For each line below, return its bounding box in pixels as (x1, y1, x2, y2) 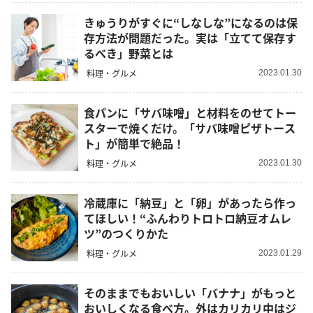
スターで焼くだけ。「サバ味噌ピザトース (84, 119, 296, 136)
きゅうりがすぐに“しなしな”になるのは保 (84, 13, 298, 31)
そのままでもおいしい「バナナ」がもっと (84, 284, 296, 301)
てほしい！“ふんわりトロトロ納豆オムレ (84, 209, 291, 226)
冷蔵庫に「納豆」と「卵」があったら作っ (84, 194, 296, 211)
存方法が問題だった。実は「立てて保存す (84, 29, 296, 46)
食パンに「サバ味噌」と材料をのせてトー (84, 103, 296, 121)
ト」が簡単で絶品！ (84, 134, 184, 152)
